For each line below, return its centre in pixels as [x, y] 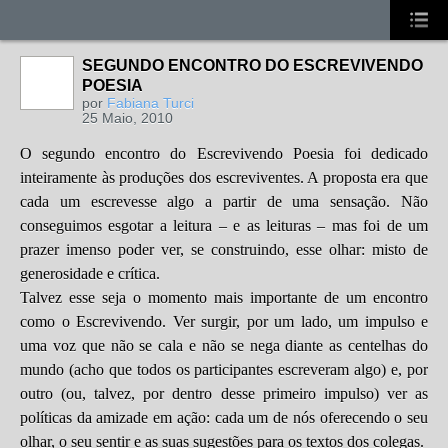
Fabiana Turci [150, 103]
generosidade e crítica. [90, 273]
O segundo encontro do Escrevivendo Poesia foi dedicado [224, 153]
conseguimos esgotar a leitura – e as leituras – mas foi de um [224, 225]
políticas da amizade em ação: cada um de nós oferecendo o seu [224, 417]
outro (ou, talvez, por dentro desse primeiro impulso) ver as [224, 393]
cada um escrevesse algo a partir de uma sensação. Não [224, 201]
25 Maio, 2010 [127, 118]
